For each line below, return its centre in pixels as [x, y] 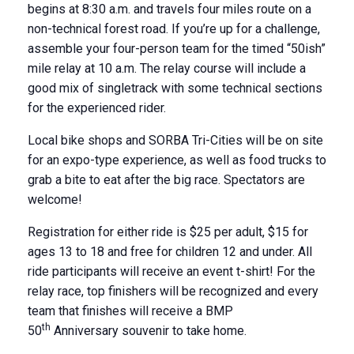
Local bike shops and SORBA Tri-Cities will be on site [175, 140]
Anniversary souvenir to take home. [149, 331]
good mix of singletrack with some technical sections [175, 88]
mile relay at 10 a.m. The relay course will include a [167, 68]
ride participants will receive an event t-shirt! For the [171, 271]
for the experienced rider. [97, 108]
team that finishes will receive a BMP [130, 311]
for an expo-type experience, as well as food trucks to [177, 160]
